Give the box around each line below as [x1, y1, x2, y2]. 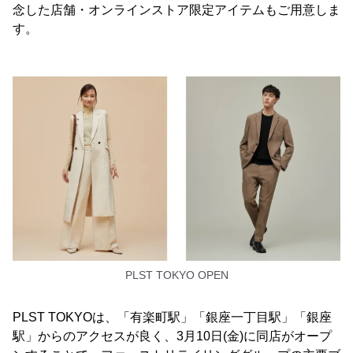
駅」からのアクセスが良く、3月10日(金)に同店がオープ [13, 329, 332, 344]
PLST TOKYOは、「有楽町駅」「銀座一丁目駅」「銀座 [13, 310, 332, 325]
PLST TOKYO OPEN [124, 269, 229, 282]
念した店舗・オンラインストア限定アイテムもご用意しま [13, 3, 340, 17]
